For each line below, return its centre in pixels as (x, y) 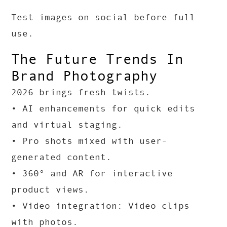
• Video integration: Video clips (101, 206)
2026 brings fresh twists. (81, 92)
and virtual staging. (67, 125)
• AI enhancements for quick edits (103, 109)
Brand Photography (85, 76)
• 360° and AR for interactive (92, 174)
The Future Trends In (98, 59)
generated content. (62, 157)
